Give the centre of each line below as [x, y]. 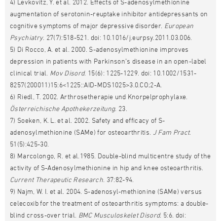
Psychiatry [27, 37]
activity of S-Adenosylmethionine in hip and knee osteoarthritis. [107, 167]
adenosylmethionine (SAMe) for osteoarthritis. [81, 132]
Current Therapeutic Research [56, 179]
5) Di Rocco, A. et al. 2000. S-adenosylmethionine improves [99, 49]
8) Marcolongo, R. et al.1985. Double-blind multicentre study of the [110, 156]
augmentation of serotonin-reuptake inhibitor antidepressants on [109, 14]
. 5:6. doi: [173, 215]
